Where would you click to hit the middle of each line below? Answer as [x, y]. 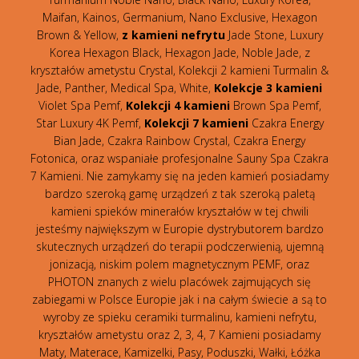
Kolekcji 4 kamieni [177, 105]
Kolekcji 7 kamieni [196, 123]
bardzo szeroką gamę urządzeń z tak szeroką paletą [179, 193]
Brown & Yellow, [79, 34]
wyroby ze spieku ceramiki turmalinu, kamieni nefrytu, [179, 317]
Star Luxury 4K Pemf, [90, 123]
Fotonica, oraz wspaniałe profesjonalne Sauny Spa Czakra [179, 158]
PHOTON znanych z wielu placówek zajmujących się [179, 281]
